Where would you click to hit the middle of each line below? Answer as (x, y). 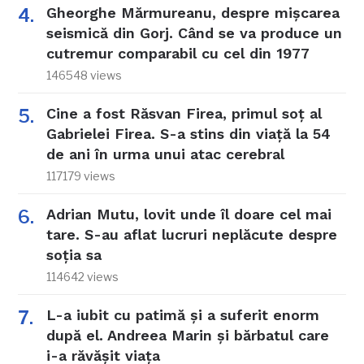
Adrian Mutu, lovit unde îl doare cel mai (189, 214)
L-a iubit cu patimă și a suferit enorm (183, 314)
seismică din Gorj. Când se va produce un (195, 32)
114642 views (83, 276)
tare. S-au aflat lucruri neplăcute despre (192, 234)
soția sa (74, 254)
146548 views (84, 75)
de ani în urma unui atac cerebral (166, 154)
